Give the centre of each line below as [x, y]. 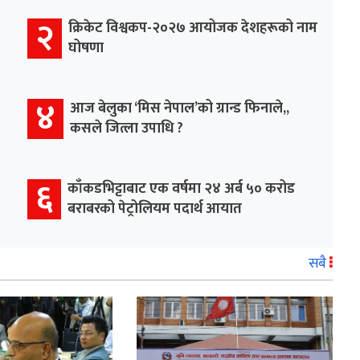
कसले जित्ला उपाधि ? [127, 128]
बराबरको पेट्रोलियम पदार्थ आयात [155, 209]
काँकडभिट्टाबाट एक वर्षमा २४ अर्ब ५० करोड [181, 188]
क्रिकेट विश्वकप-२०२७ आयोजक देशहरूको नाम [193, 28]
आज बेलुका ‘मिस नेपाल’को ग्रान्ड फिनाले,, [180, 108]
